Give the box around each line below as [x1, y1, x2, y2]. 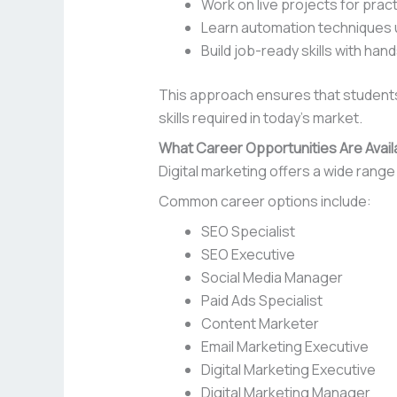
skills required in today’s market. [158, 108, 362, 128]
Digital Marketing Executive [200, 360, 376, 380]
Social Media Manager [200, 268, 343, 288]
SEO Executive [200, 245, 295, 265]
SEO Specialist [200, 222, 295, 242]
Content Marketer [200, 314, 319, 334]
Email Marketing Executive [200, 337, 369, 357]
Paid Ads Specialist [200, 291, 323, 311]
